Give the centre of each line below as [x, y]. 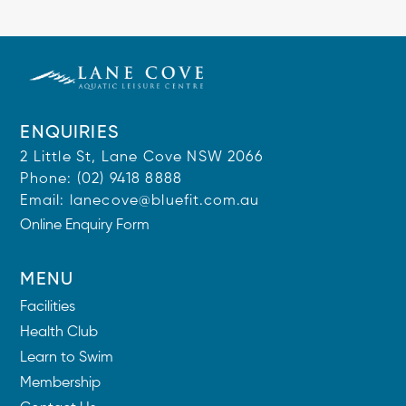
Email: [45, 201]
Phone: [48, 179]
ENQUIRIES [70, 133]
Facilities [48, 307]
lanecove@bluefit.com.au [164, 201]
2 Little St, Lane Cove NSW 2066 [141, 158]
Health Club [59, 333]
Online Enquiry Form [85, 226]
